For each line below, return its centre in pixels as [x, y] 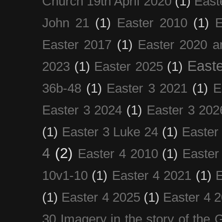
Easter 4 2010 [118, 153]
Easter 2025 [129, 66]
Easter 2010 [152, 23]
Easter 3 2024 [82, 110]
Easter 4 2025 [101, 197]
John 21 [66, 23]
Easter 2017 [77, 44]
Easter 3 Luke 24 [110, 132]
